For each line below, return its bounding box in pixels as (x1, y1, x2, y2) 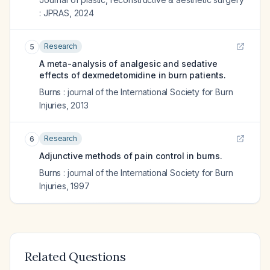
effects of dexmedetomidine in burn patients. (39, 70, 226, 80)
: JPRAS (39, 8, 69, 18)
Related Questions (25, 249, 126, 264)
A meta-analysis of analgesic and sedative (39, 58, 218, 69)
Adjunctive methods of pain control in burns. (39, 151, 222, 161)
